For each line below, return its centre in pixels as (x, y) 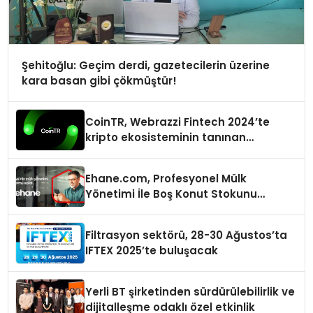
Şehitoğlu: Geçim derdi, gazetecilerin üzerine (145, 65)
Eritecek (108, 210)
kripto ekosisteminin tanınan (166, 138)
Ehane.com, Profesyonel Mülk (166, 179)
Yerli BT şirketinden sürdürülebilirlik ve (190, 292)
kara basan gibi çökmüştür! (99, 80)
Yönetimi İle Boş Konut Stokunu (172, 194)
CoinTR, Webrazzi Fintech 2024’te (178, 122)
